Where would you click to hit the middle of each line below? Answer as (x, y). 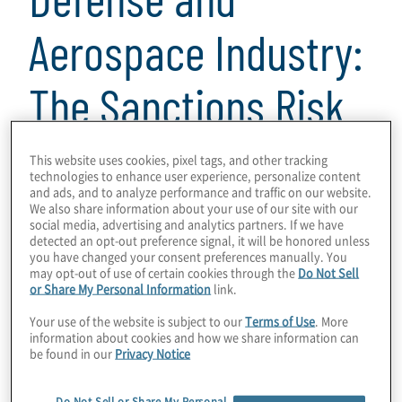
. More (332, 320)
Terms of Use (280, 320)
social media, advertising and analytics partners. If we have (187, 223)
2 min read (61, 371)
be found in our (73, 353)
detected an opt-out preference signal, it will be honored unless (200, 240)
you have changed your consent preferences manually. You (189, 256)
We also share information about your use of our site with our (194, 207)
